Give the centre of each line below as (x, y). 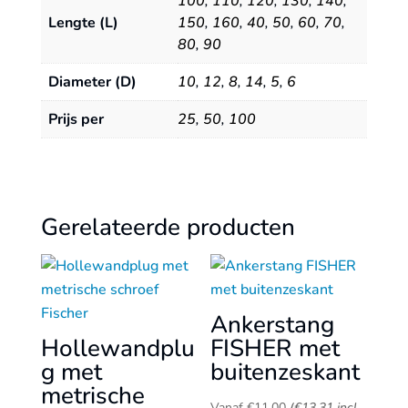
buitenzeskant (286, 372)
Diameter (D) (92, 82)
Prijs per (76, 119)
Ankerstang (273, 325)
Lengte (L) (83, 22)
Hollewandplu (117, 349)
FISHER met (275, 349)
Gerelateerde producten (168, 228)
